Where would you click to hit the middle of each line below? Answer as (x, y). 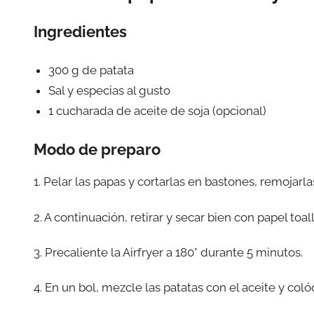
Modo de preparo (97, 150)
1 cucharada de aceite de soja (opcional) (158, 110)
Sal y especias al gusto (110, 90)
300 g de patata (91, 70)
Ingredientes (80, 32)
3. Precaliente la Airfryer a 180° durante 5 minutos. (168, 252)
